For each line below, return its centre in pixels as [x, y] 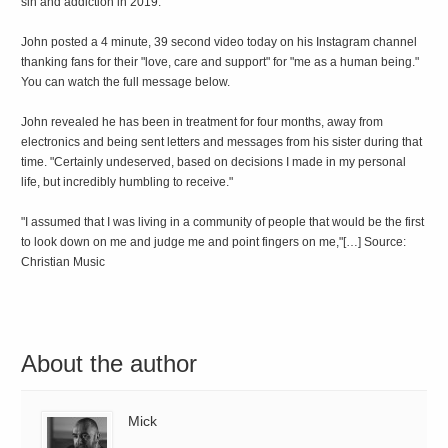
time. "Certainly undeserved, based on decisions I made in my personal [214, 162]
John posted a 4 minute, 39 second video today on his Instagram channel [219, 42]
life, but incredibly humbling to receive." [127, 182]
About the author [109, 363]
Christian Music [63, 262]
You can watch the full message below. [126, 82]
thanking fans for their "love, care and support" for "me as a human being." [220, 62]
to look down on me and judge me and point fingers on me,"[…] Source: [214, 242]
